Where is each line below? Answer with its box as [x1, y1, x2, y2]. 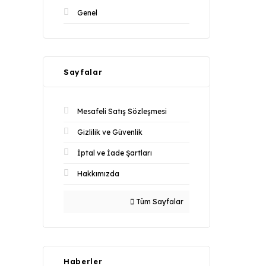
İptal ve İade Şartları [77, 148, 152, 157]
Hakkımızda [77, 169, 119, 178]
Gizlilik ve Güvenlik [77, 128, 142, 137]
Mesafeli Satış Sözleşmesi [77, 107, 167, 116]
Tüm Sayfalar [134, 197, 183, 206]
